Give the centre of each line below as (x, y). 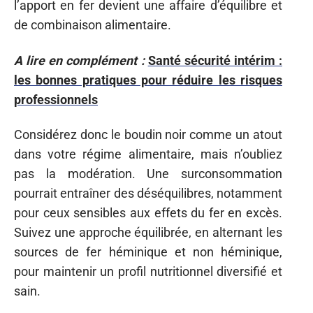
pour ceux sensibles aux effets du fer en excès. (148, 213)
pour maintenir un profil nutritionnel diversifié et (148, 271)
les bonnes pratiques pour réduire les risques (148, 80)
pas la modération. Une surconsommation (148, 174)
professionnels (56, 99)
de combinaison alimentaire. (93, 25)
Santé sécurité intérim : (215, 60)
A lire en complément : (79, 60)
